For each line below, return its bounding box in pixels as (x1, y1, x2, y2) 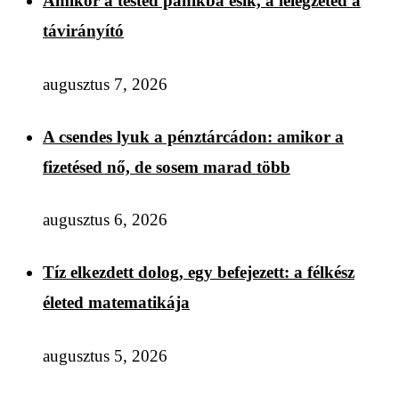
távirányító (43, 21, 124, 41)
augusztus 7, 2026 (43, 74, 167, 94)
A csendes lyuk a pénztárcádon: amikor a (43, 126, 344, 146)
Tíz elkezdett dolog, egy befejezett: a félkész (43, 263, 354, 282)
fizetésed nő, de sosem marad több (43, 157, 290, 176)
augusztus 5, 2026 (43, 346, 167, 365)
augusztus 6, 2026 (43, 210, 167, 230)
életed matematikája (43, 293, 190, 313)
